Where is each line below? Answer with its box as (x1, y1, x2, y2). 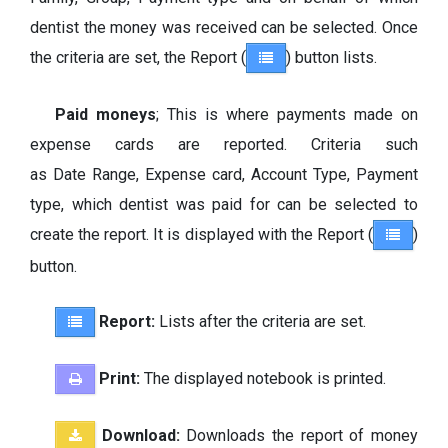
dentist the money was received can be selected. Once (30, 17, 418, 37)
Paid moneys (55, 104, 156, 124)
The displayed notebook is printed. (144, 368, 386, 388)
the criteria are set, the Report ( (30, 47, 246, 67)
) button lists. (286, 47, 377, 67)
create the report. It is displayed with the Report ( (30, 224, 373, 244)
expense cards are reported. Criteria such (30, 134, 418, 154)
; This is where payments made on (156, 104, 418, 124)
